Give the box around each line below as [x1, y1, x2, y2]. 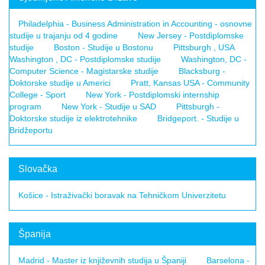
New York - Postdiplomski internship [86, 90, 219, 99]
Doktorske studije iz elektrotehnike [9, 114, 137, 123]
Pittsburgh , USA [173, 43, 234, 52]
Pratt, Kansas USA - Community [131, 78, 250, 88]
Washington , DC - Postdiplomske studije [9, 54, 161, 64]
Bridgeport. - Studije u [157, 114, 239, 123]
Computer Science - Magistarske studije [9, 66, 161, 76]
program [9, 102, 41, 111]
